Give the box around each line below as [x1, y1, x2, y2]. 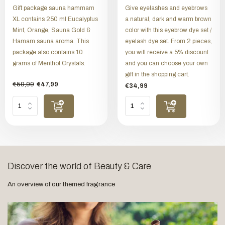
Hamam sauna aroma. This [13, 37, 89, 45]
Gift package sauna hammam [13, 4, 94, 12]
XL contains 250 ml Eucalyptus [13, 15, 98, 23]
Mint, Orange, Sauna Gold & [13, 26, 90, 34]
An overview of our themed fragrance [8, 180, 115, 188]
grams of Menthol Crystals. [13, 59, 85, 67]
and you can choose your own [125, 59, 208, 67]
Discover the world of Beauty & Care [8, 161, 151, 171]
